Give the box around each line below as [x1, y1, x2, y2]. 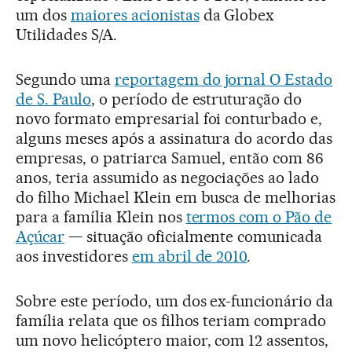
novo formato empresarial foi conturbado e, [16, 108, 323, 128]
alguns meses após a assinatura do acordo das [16, 128, 333, 148]
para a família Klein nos [16, 207, 186, 226]
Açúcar [16, 226, 64, 246]
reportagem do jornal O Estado [114, 69, 333, 89]
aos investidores [16, 246, 132, 266]
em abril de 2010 [131, 246, 247, 266]
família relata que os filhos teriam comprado [16, 310, 327, 330]
